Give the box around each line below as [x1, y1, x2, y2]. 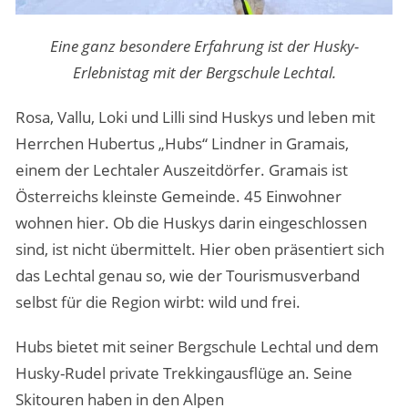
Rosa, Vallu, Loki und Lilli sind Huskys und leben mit [15, 107, 375, 128]
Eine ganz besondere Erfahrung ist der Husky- [49, 36, 359, 57]
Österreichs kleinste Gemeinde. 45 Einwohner [15, 186, 342, 208]
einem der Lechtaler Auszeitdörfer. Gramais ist [15, 159, 348, 181]
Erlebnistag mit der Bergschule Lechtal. [72, 62, 336, 84]
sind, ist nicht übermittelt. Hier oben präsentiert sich [15, 239, 384, 260]
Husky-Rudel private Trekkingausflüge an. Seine [15, 362, 352, 384]
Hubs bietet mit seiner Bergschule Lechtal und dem [15, 336, 379, 358]
